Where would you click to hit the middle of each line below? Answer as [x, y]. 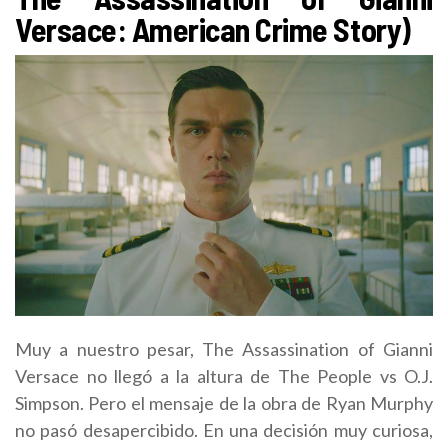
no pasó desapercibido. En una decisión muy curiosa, [224, 429]
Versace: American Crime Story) [213, 28]
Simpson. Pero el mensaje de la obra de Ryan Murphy [224, 402]
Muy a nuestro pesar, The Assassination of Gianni [224, 348]
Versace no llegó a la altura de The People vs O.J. [224, 375]
